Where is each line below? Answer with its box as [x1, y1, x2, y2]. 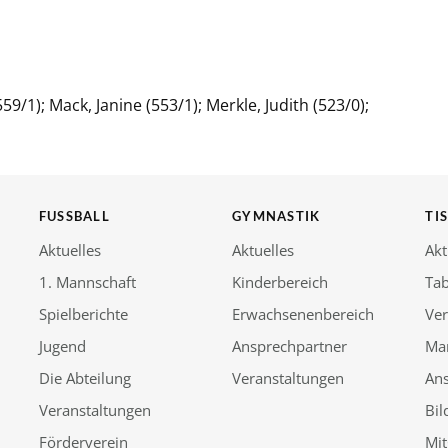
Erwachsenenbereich [231, 303, 374, 324]
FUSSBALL [38, 207, 102, 224]
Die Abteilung [38, 367, 131, 388]
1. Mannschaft [38, 271, 136, 292]
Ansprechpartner [231, 335, 347, 356]
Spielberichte [38, 303, 128, 324]
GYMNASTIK [231, 207, 321, 224]
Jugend [38, 335, 86, 356]
